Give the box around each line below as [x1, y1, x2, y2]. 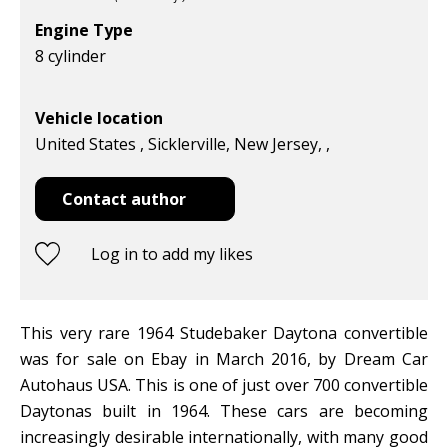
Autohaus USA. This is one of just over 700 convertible [20, 374, 428, 397]
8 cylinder [35, 45, 106, 68]
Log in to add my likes [91, 243, 253, 266]
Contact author [62, 188, 186, 211]
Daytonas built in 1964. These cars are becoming [20, 400, 428, 423]
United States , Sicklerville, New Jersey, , [35, 133, 330, 156]
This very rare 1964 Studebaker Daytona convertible [20, 322, 428, 345]
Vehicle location [35, 107, 163, 130]
